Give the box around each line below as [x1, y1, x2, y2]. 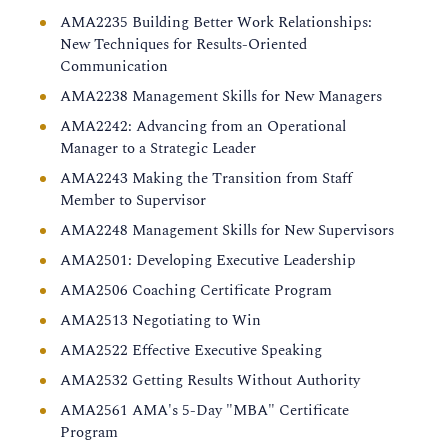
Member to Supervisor [60, 189, 206, 212]
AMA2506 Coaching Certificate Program [60, 279, 332, 302]
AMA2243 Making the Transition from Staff [60, 167, 352, 190]
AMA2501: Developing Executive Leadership [60, 249, 356, 272]
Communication [60, 55, 168, 78]
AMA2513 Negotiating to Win [60, 309, 261, 332]
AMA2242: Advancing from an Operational [60, 115, 346, 138]
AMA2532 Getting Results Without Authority [60, 369, 360, 392]
